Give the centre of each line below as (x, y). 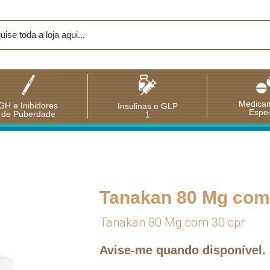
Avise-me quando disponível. (183, 250)
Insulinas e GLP (147, 106)
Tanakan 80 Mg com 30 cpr (172, 222)
